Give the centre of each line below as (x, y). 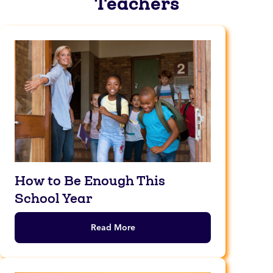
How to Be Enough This (90, 180)
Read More (113, 227)
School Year (54, 198)
